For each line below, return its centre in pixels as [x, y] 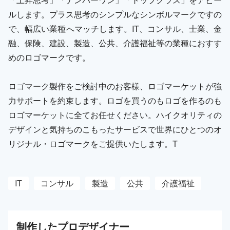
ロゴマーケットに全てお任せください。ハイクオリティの [115, 114]
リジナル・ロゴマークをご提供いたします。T [93, 143]
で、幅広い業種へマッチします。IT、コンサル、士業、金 [115, 28]
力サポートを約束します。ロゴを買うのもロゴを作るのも [115, 100]
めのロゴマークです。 [49, 57]
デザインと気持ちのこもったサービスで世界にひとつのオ [115, 129]
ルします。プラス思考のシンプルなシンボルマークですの [115, 14]
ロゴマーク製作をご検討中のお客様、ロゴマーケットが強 [115, 86]
